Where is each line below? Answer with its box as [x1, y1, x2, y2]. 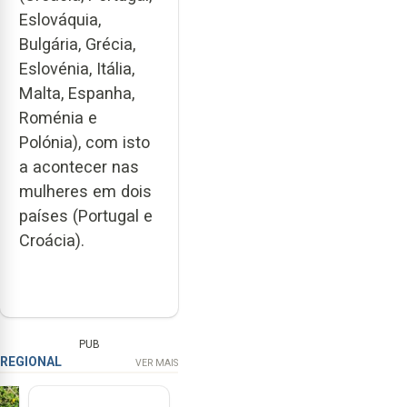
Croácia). [19, 230, 84, 250]
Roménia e [19, 107, 97, 127]
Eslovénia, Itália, [19, 58, 134, 78]
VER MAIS [135, 357, 178, 370]
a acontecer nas [19, 156, 139, 176]
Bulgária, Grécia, [19, 34, 135, 54]
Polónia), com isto [19, 132, 150, 152]
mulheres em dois [19, 181, 152, 201]
